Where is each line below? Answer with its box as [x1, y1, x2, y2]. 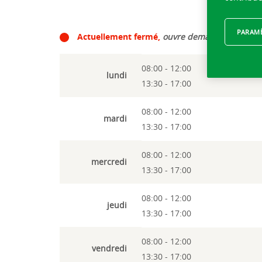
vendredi [92, 243, 127, 254]
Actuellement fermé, [75, 30, 163, 42]
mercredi [91, 156, 127, 168]
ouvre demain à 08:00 [163, 30, 247, 42]
